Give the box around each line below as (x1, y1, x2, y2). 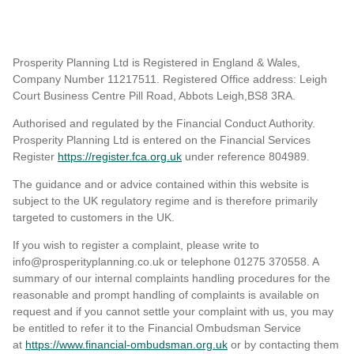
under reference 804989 (182, 150, 307, 164)
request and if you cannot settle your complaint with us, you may (13, 305, 333, 318)
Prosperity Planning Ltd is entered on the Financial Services (13, 134, 311, 147)
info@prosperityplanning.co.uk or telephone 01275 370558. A (13, 255, 318, 269)
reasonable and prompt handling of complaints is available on (13, 288, 319, 302)
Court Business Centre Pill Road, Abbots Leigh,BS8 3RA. (13, 89, 296, 103)
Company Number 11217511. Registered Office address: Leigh (13, 73, 327, 86)
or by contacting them (228, 338, 339, 352)
